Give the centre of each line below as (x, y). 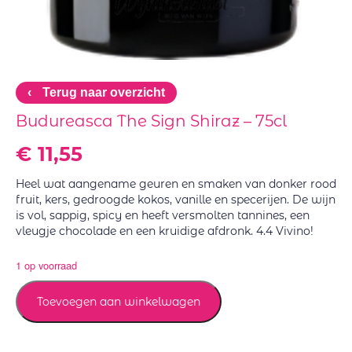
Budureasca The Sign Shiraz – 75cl (151, 121)
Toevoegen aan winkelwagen (119, 301)
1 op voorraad (46, 265)
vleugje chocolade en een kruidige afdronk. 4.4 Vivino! (165, 231)
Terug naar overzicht (102, 92)
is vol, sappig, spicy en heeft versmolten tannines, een (163, 215)
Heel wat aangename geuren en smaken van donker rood (176, 183)
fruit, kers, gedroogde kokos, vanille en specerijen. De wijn (176, 199)
